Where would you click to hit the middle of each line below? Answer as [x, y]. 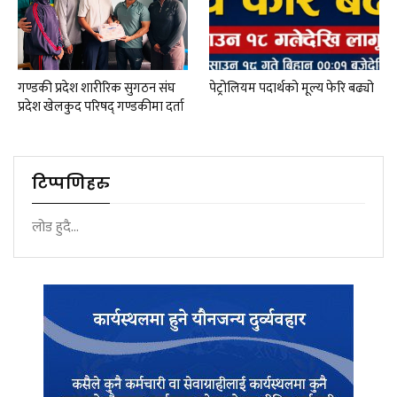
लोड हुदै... [55, 227]
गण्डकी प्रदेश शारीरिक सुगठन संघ [97, 88]
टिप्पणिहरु [71, 183]
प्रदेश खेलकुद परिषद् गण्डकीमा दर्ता [101, 106]
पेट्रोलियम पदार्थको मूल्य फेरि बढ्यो [292, 88]
